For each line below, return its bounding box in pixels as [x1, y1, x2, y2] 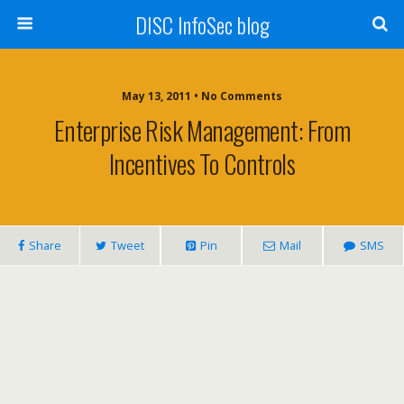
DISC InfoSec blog [134, 8, 270, 41]
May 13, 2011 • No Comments [122, 88, 282, 104]
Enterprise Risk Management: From [53, 111, 351, 149]
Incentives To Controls [108, 144, 296, 182]
